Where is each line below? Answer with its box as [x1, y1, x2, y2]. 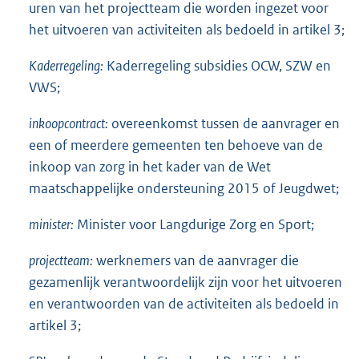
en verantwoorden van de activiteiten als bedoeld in [29, 295, 339, 313]
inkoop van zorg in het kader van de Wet [29, 157, 271, 175]
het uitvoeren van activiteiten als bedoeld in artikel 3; [29, 20, 345, 38]
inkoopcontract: [29, 114, 108, 132]
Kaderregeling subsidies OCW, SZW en [106, 56, 331, 75]
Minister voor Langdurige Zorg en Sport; [76, 215, 314, 233]
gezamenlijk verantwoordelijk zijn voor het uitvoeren [29, 273, 342, 292]
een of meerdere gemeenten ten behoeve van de [29, 135, 323, 154]
